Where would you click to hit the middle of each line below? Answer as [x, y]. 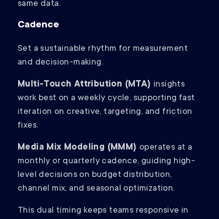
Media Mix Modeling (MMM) [78, 148]
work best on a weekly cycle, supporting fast [106, 99]
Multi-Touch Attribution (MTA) [86, 85]
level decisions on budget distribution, [95, 175]
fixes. [29, 126]
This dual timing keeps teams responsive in [103, 211]
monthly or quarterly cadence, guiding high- [107, 162]
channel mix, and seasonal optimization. [97, 189]
